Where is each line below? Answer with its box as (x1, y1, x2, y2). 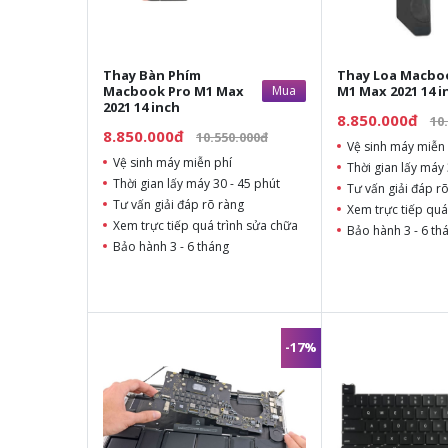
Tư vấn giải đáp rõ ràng (113, 195, 244, 213)
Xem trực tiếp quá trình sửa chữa (113, 216, 298, 234)
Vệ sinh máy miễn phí (113, 153, 232, 171)
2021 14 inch (103, 97, 180, 116)
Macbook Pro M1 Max (103, 81, 244, 100)
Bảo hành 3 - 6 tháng (113, 237, 229, 255)
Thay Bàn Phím (103, 65, 201, 84)
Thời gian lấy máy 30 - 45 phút (113, 174, 280, 192)
